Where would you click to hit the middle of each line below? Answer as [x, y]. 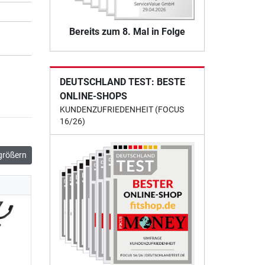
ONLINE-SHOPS [93, 96]
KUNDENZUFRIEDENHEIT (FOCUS [122, 109]
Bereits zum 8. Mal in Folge [127, 31]
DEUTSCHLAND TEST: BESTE [122, 82]
